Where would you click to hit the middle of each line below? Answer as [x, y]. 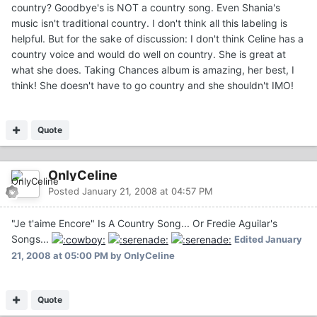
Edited [250, 240]
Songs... [31, 239]
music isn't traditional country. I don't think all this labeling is [149, 23]
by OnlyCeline [142, 256]
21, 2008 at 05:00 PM [60, 256]
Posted [65, 191]
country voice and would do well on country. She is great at [149, 54]
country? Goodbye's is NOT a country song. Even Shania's [146, 8]
